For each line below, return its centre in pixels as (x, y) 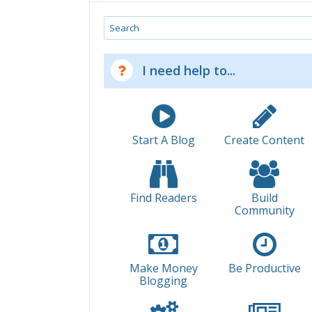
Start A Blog (163, 140)
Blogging (164, 281)
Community (264, 211)
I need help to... (189, 71)
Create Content (265, 140)
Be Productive (264, 268)
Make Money (163, 268)
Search (122, 22)
